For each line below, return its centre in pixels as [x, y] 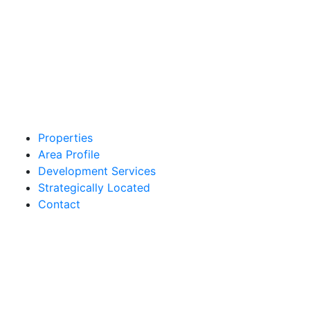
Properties [65, 138]
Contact [59, 204]
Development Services [97, 171]
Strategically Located [94, 188]
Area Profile [69, 155]
